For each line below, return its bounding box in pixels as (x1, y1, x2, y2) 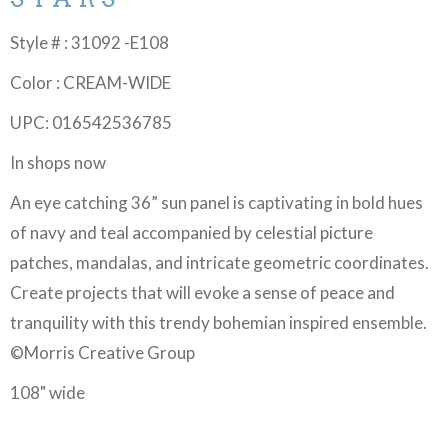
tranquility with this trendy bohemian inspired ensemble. (10, 312, 427, 334)
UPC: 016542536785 (10, 112, 172, 134)
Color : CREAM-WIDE (10, 72, 171, 94)
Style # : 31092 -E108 (10, 32, 169, 54)
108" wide (10, 382, 85, 404)
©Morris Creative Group (10, 342, 195, 364)
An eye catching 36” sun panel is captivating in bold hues (10, 192, 423, 214)
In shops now (10, 152, 106, 174)
